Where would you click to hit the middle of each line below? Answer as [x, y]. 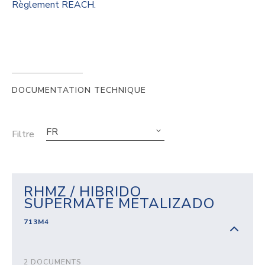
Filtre [23, 134]
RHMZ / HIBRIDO [83, 192]
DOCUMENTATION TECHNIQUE [79, 90]
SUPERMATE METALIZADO [119, 203]
